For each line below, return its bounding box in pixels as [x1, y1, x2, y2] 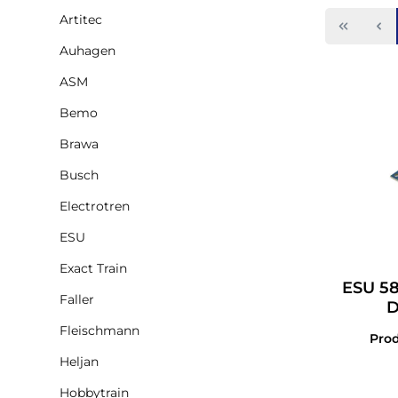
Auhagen [60, 42, 115, 59]
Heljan [60, 353, 99, 370]
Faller [60, 291, 94, 307]
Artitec [60, 11, 102, 28]
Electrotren [60, 197, 130, 214]
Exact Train [60, 259, 127, 276]
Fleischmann [60, 322, 139, 338]
